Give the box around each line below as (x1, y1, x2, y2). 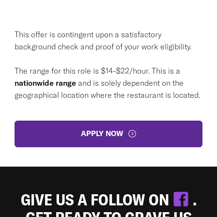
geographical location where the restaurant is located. (15, 90, 200, 100)
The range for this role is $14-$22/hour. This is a (15, 65, 180, 76)
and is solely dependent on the (78, 77, 184, 88)
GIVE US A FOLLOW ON (20, 189, 172, 210)
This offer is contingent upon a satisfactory (15, 29, 161, 39)
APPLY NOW (80, 129, 123, 138)
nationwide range (15, 77, 78, 88)
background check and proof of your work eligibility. (15, 41, 191, 51)
